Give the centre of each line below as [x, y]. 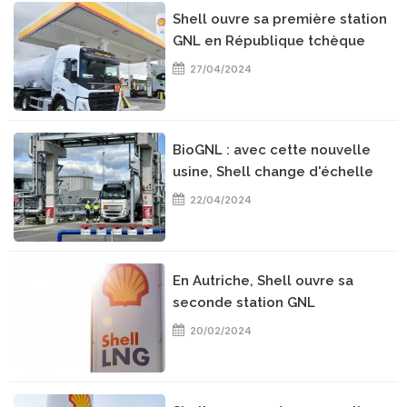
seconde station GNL [244, 303]
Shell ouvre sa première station [280, 19]
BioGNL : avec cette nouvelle [272, 150]
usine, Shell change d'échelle [273, 172]
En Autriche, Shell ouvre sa [263, 281]
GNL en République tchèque [269, 41]
